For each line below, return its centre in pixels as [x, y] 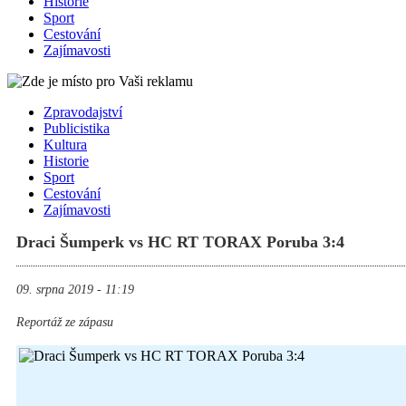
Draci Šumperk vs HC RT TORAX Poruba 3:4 [180, 242]
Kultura [65, 145]
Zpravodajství [83, 112]
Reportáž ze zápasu [65, 323]
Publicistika [77, 129]
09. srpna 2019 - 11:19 [75, 290]
